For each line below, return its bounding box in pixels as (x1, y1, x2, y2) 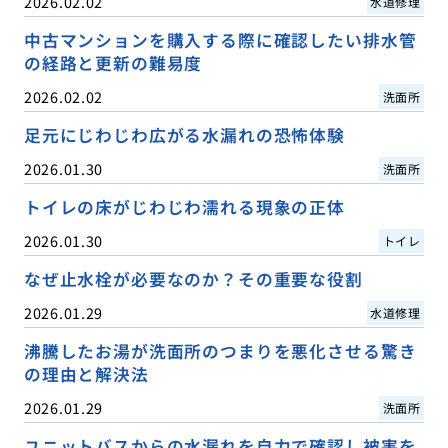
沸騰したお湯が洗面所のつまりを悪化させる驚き (23, 339, 417, 364)
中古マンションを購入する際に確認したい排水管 (23, 27, 417, 52)
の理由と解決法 (23, 362, 149, 387)
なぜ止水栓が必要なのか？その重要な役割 (23, 267, 363, 292)
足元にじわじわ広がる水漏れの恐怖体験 (23, 122, 345, 147)
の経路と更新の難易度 (23, 50, 203, 75)
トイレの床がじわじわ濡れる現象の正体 (23, 195, 345, 220)
